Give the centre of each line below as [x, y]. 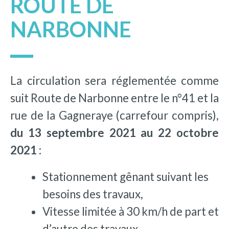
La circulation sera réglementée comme [114, 80]
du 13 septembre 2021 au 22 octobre [114, 132]
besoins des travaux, [93, 194]
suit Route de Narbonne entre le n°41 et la [114, 98]
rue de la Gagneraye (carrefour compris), [114, 115]
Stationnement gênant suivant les [125, 176]
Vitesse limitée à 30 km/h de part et [130, 211]
